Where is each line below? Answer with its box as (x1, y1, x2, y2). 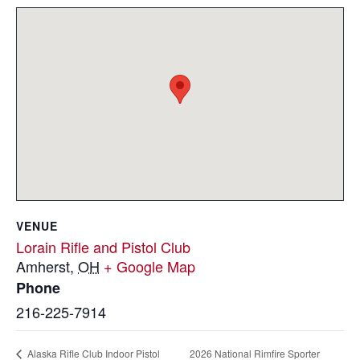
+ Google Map (104, 256, 195, 276)
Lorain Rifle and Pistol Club (16, 236, 190, 257)
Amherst (16, 256, 70, 276)
